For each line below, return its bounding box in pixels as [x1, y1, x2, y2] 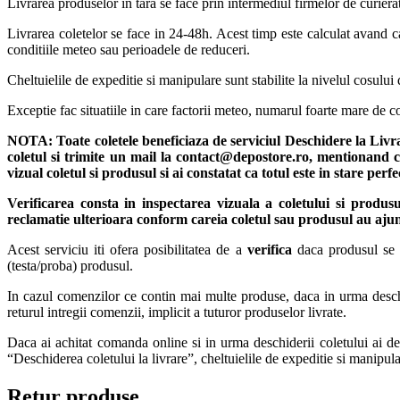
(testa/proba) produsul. [7, 257, 133, 273]
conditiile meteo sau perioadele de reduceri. [7, 41, 250, 57]
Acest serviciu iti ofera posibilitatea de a [7, 241, 247, 257]
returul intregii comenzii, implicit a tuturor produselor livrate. [7, 304, 346, 320]
